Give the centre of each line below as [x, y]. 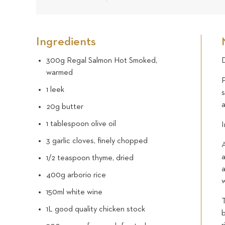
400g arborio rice [76, 175]
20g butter [65, 107]
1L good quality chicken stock [96, 209]
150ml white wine [74, 192]
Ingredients [66, 42]
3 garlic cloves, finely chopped [97, 141]
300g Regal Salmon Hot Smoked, [102, 61]
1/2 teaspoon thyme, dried [90, 158]
